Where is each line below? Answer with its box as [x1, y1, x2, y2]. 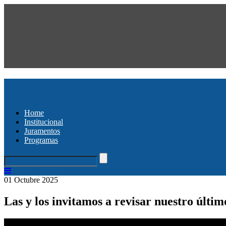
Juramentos [24, 126, 60, 135]
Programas [24, 135, 58, 144]
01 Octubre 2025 [4, 175, 58, 184]
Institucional [24, 117, 63, 126]
